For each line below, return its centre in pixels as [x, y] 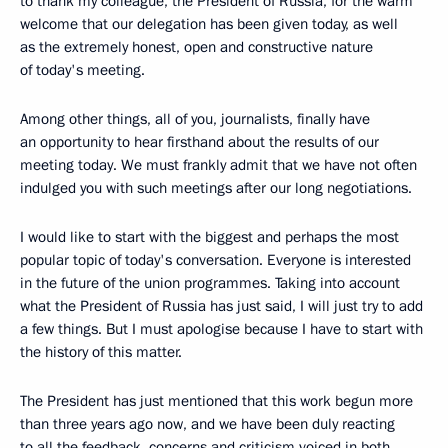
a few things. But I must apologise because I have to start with [221, 329]
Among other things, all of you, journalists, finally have [195, 119]
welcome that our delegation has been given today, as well [209, 24]
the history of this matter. [101, 352]
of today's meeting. [82, 70]
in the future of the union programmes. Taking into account [210, 283]
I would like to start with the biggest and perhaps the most [209, 237]
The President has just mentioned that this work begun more [216, 401]
